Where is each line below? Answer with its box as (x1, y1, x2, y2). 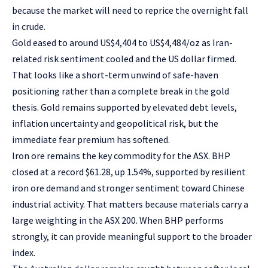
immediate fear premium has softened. (12, 133, 170, 145)
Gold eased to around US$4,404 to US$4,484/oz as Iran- (12, 36, 233, 48)
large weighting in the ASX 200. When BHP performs (12, 214, 224, 226)
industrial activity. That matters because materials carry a (12, 197, 248, 210)
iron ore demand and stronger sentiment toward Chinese (12, 181, 245, 194)
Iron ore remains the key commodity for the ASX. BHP (12, 149, 230, 162)
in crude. (12, 20, 45, 32)
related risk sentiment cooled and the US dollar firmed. (12, 52, 236, 65)
